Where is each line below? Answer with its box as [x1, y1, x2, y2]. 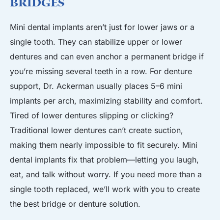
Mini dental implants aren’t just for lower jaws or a [10, 22, 194, 32]
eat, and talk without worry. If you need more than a [10, 169, 202, 179]
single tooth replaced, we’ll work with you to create [10, 184, 200, 194]
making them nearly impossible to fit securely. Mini [10, 140, 197, 150]
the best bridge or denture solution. [10, 199, 140, 209]
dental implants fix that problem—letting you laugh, [10, 155, 199, 165]
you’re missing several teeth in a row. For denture [10, 66, 192, 76]
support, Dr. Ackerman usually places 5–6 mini [10, 81, 182, 91]
